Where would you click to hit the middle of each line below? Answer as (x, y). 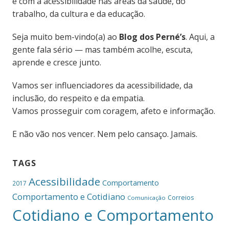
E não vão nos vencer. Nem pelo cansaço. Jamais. (105, 134)
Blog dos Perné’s (152, 37)
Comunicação (146, 198)
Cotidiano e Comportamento (113, 215)
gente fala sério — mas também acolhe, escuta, (102, 50)
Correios (180, 198)
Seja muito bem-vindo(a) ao (65, 37)
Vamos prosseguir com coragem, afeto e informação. (113, 111)
